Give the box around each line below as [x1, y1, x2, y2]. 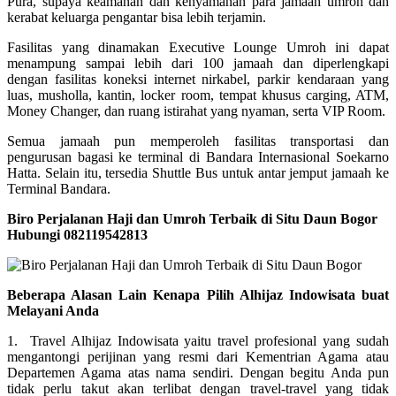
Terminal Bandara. [7, 180, 110, 196]
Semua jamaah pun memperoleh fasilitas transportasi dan [7, 133, 389, 148]
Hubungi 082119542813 [7, 226, 148, 242]
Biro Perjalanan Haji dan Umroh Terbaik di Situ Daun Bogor [7, 210, 377, 226]
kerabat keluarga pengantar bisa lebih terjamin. [7, 9, 266, 25]
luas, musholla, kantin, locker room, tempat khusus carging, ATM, [7, 87, 389, 103]
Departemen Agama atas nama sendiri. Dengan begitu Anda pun [7, 364, 389, 380]
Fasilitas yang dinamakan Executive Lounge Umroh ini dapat [7, 39, 389, 55]
